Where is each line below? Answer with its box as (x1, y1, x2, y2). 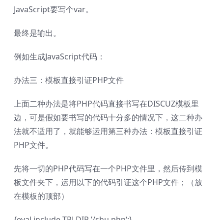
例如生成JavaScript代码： (14, 51, 105, 62)
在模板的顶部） (14, 190, 69, 201)
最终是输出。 (14, 27, 61, 38)
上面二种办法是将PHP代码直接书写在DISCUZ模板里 (14, 98, 199, 109)
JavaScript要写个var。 (14, 3, 93, 15)
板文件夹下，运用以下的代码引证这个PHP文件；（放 (14, 176, 202, 188)
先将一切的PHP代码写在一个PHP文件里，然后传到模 (14, 163, 202, 174)
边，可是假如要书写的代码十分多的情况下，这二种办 (14, 111, 202, 123)
